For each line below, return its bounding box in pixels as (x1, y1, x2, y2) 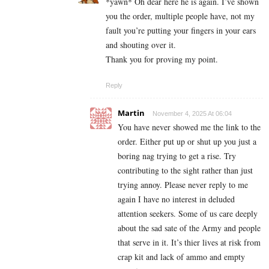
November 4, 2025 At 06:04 (153, 109, 232, 117)
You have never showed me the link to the (118, 121, 261, 133)
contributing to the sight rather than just (118, 164, 253, 176)
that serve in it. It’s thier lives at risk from (118, 236, 261, 248)
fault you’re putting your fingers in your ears (106, 24, 256, 36)
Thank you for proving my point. (106, 53, 218, 65)
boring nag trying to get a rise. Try (118, 150, 236, 162)
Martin (118, 107, 145, 118)
